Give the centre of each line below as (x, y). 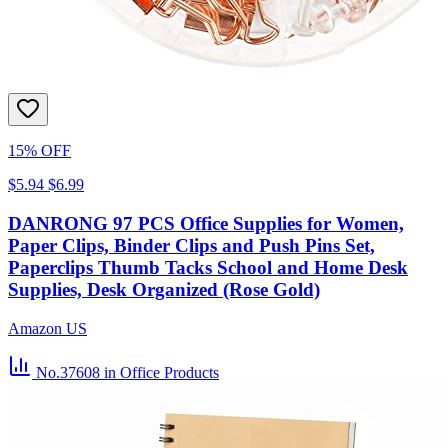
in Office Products (161, 372)
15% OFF (39, 151)
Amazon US (47, 328)
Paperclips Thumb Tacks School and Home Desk (208, 268)
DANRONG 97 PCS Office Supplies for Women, (206, 224)
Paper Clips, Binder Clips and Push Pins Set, (191, 246)
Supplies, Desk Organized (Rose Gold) (164, 290)
